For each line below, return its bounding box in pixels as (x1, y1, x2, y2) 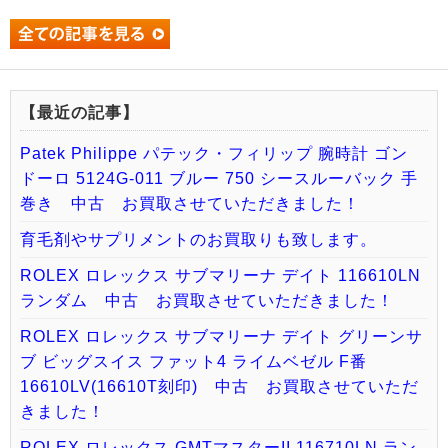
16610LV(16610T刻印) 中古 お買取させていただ (20, 378, 419, 396)
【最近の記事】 (20, 104, 139, 122)
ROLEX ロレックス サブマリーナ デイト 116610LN (20, 267, 421, 285)
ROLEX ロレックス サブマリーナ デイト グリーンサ (20, 328, 423, 346)
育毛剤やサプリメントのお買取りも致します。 (20, 231, 377, 249)
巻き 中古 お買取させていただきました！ (20, 195, 360, 213)
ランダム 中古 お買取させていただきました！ (20, 292, 394, 310)
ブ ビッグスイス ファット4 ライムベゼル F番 (20, 353, 367, 371)
